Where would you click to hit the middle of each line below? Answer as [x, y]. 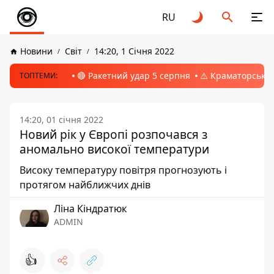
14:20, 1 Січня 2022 [134, 51]
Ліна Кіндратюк [90, 209]
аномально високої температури [114, 149]
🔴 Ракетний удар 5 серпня [134, 76]
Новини [36, 51]
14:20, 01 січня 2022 [61, 120]
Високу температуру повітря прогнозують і [123, 170]
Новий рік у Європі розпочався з [113, 134]
